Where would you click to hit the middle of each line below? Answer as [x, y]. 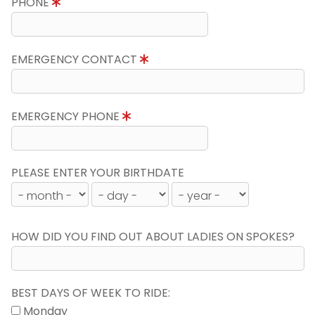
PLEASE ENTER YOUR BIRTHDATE [97, 173]
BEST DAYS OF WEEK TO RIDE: [90, 293]
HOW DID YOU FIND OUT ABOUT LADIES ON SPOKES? [153, 237]
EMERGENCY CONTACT [75, 59]
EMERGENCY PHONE [66, 116]
